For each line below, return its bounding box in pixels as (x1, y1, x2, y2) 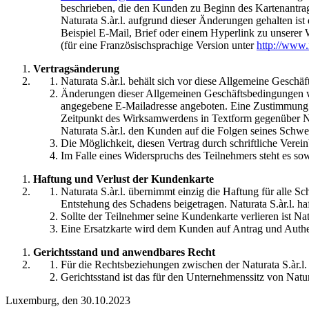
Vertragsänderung (33, 63, 119, 75)
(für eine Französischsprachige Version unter (61, 39, 257, 52)
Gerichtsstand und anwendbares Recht (33, 246, 215, 259)
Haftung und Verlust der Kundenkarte (33, 173, 214, 186)
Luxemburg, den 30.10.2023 (6, 295, 130, 307)
